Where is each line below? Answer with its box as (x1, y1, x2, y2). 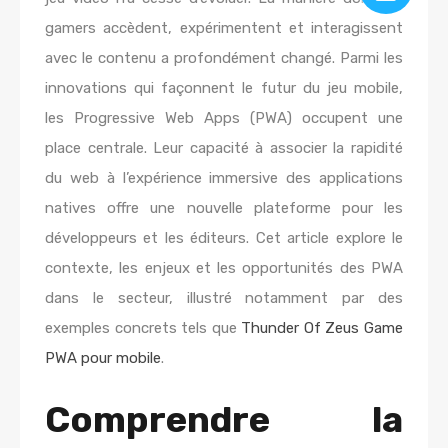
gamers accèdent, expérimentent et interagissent (45, 19, 403, 37)
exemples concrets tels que (45, 319, 242, 337)
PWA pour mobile (45, 349, 161, 367)
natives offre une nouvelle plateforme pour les (45, 199, 403, 217)
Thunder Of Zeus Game (241, 319, 404, 337)
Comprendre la (45, 398, 403, 441)
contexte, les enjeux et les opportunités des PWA (45, 259, 403, 277)
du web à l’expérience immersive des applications (45, 169, 403, 187)
